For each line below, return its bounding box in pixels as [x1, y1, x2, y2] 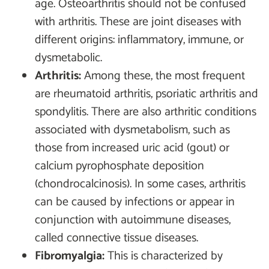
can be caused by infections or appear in [35, 192, 235, 212]
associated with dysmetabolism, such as [35, 119, 230, 140]
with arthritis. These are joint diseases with [35, 11, 241, 32]
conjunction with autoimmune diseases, [35, 210, 231, 230]
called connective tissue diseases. [35, 228, 198, 248]
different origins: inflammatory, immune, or [35, 29, 244, 50]
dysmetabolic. [35, 47, 102, 68]
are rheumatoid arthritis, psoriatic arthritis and [35, 83, 258, 104]
